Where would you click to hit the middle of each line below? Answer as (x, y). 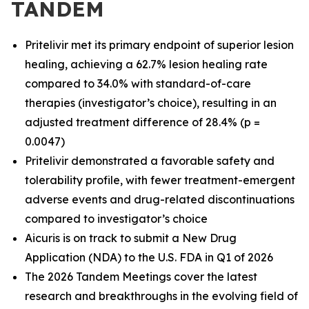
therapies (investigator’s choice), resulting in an (151, 103)
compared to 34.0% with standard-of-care (138, 83)
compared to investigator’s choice (116, 219)
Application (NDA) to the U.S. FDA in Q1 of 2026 (149, 257)
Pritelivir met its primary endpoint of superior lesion (159, 45)
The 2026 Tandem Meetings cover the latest (141, 277)
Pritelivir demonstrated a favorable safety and (150, 161)
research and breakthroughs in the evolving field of (161, 296)
